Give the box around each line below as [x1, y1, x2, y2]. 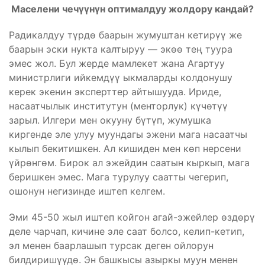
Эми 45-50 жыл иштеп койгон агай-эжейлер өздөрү [9, 211, 255, 223]
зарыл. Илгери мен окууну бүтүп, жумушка [9, 114, 211, 126]
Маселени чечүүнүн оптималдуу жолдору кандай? [9, 2, 254, 15]
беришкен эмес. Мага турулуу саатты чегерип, [9, 170, 228, 183]
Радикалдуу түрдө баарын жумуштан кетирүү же [9, 28, 242, 41]
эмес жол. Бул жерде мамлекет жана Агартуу [9, 57, 225, 69]
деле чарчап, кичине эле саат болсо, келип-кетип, [9, 225, 244, 237]
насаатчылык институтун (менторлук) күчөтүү [9, 99, 228, 112]
